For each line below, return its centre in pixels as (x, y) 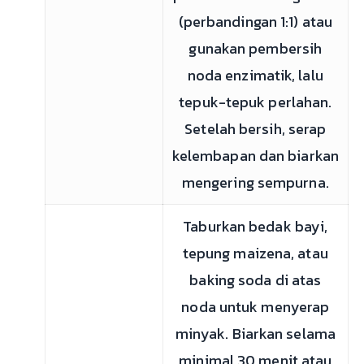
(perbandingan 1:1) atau (255, 22)
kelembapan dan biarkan (255, 156)
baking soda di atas (256, 280)
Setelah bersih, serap (256, 129)
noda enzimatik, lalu (255, 75)
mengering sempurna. (255, 182)
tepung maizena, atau (255, 253)
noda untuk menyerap (256, 307)
